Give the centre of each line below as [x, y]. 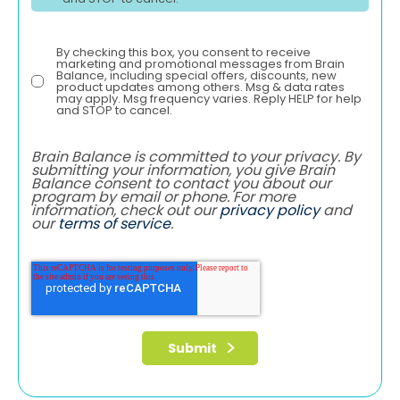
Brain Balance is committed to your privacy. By [196, 157]
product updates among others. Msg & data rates [200, 87]
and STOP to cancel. [114, 110]
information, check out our [125, 211]
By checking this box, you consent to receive [183, 52]
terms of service [114, 224]
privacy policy [270, 211]
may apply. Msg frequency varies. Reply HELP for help [209, 98]
